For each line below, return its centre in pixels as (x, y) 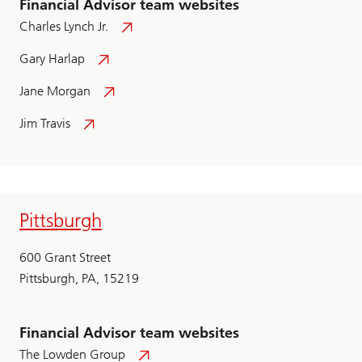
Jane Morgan (55, 91)
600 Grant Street (65, 258)
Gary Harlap (52, 59)
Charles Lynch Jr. (64, 27)
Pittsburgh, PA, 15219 (79, 279)
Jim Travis (45, 124)
